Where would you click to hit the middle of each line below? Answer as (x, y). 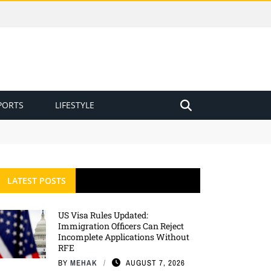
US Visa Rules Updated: (103, 215)
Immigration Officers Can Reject (121, 226)
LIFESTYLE (75, 105)
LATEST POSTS (37, 181)
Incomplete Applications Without (124, 237)
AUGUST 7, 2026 (155, 263)
